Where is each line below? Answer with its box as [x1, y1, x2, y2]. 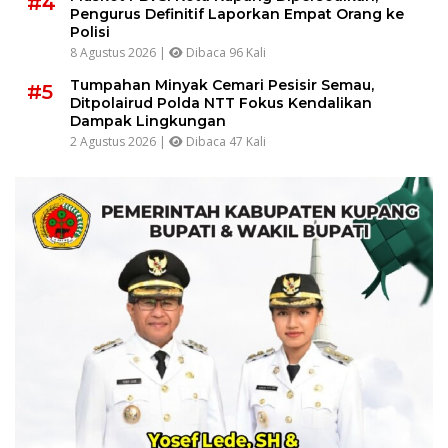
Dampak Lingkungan [70, 112, 226, 131]
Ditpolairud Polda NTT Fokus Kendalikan [70, 94, 372, 113]
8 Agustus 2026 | [70, 44, 169, 62]
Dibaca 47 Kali [183, 133, 266, 151]
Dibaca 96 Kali [183, 44, 266, 62]
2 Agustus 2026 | [70, 133, 169, 151]
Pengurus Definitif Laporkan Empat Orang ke [70, 5, 404, 24]
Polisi [70, 23, 110, 42]
